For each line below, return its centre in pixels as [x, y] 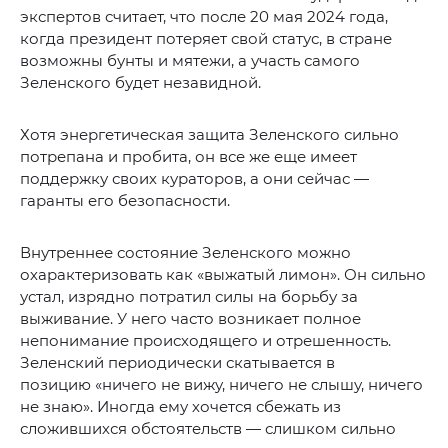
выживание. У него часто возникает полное [190, 319]
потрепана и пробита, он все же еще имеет [188, 157]
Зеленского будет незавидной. [140, 83]
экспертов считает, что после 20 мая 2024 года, [204, 17]
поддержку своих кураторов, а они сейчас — [194, 179]
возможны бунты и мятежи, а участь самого [190, 61]
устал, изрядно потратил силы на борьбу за [189, 297]
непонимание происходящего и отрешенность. [205, 341]
